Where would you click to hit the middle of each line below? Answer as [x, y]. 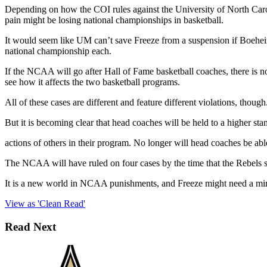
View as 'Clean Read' [45, 204]
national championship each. [58, 51]
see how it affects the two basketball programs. [92, 82]
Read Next [30, 226]
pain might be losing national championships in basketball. [114, 20]
